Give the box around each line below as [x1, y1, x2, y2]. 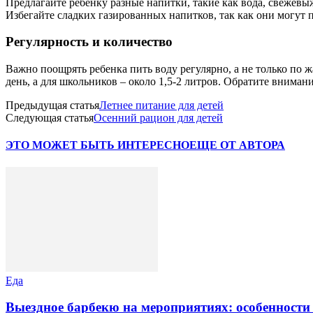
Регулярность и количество [6, 34, 173, 50]
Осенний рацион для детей [94, 112, 223, 124]
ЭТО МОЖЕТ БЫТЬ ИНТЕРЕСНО [6, 139, 189, 152]
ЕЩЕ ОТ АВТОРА [189, 139, 285, 152]
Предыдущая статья [6, 99, 99, 111]
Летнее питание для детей [99, 99, 224, 111]
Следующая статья [6, 112, 94, 124]
